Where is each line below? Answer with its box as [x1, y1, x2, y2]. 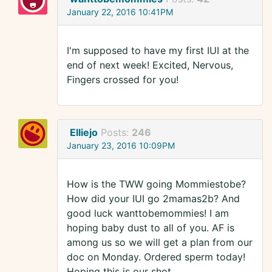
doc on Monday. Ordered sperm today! [67, 251, 245, 263]
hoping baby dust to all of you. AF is [67, 222, 234, 234]
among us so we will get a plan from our [67, 236, 253, 249]
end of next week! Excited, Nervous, [67, 59, 233, 72]
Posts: [101, 126, 132, 139]
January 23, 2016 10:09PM [67, 140, 175, 151]
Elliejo [70, 126, 98, 139]
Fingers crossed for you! [67, 73, 178, 86]
